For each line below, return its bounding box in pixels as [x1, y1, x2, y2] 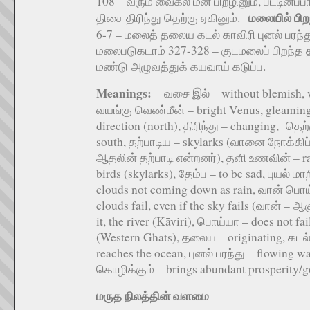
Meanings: [96, 84, 164, 102]
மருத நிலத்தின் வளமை [96, 287, 209, 304]
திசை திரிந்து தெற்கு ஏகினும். [96, 10, 248, 26]
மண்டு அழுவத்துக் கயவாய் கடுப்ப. [96, 58, 266, 74]
